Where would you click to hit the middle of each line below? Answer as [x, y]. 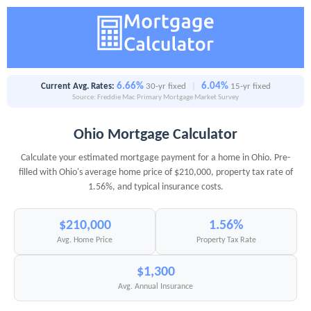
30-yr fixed [166, 87]
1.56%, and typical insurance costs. [155, 187]
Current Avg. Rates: [77, 87]
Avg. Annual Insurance [155, 287]
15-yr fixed [250, 87]
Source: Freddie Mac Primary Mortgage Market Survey [155, 98]
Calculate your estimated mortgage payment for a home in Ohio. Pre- [155, 158]
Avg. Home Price [85, 241]
